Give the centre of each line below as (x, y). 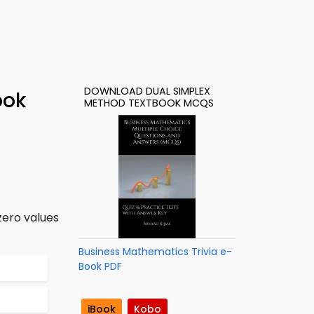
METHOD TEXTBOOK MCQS (149, 103)
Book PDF (100, 266)
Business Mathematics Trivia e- (155, 252)
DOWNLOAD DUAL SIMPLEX (147, 91)
